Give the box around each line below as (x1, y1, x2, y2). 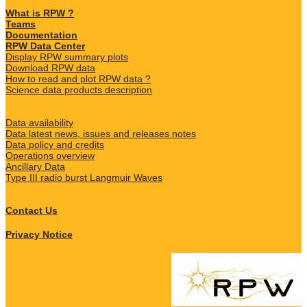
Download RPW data (5, 62, 95, 74)
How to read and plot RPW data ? (5, 73, 151, 85)
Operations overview (5, 150, 95, 162)
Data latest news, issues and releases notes (5, 128, 196, 140)
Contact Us (5, 205, 58, 217)
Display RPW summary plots (5, 51, 128, 63)
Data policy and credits (5, 139, 104, 151)
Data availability (5, 117, 73, 129)
